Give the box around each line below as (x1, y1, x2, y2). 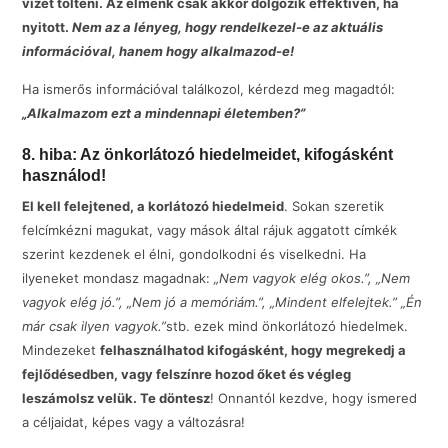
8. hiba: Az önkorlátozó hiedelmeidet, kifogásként (22, 145, 394, 163)
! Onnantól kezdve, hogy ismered (210, 389, 418, 406)
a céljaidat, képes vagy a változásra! (22, 413, 246, 430)
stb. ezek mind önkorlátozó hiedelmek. (166, 317, 409, 334)
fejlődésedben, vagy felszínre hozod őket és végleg (22, 365, 352, 382)
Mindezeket (22, 341, 101, 358)
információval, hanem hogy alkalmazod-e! (22, 42, 295, 59)
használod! (22, 166, 107, 184)
